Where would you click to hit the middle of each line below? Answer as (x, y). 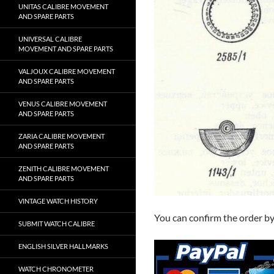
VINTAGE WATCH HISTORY (58, 201)
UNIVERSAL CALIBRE (50, 39)
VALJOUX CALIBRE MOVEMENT (67, 71)
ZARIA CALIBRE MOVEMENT (61, 136)
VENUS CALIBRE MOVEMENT (63, 104)
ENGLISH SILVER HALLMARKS (63, 246)
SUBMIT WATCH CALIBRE (57, 224)
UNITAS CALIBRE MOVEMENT (63, 6)
